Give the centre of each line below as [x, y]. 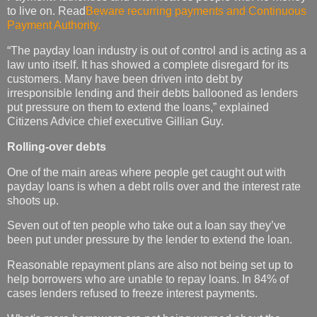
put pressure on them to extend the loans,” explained [138, 107]
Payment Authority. [54, 25]
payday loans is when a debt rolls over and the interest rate [154, 186]
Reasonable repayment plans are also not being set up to [150, 265]
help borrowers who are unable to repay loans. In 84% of [148, 279]
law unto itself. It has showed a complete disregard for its [148, 64]
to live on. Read [46, 11]
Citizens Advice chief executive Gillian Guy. [115, 121]
